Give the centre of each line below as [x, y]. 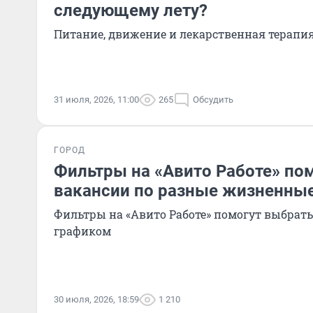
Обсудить [213, 100]
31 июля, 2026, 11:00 [96, 100]
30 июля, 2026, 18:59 [96, 299]
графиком [82, 231]
